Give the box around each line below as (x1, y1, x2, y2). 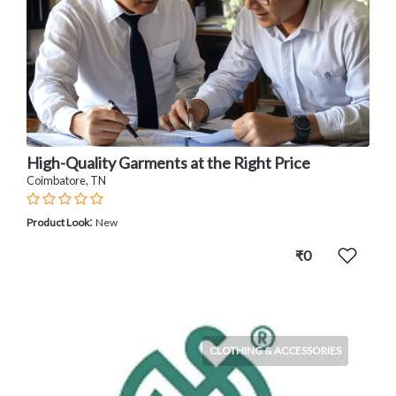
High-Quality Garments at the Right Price (27, 152, 310, 172)
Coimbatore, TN (27, 172, 106, 187)
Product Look (27, 215, 89, 229)
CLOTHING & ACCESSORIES (209, 343, 341, 357)
